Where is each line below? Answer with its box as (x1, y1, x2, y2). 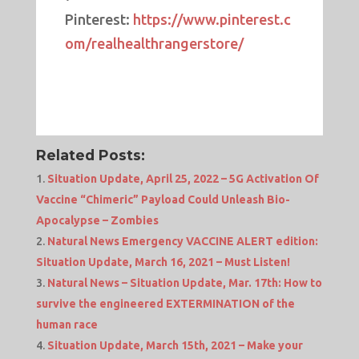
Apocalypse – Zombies (35, 214, 159, 228)
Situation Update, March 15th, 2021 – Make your (46, 339, 303, 353)
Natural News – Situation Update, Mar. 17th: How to (46, 276, 322, 290)
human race (35, 318, 98, 332)
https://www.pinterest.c (132, 11, 291, 28)
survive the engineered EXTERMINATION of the (35, 297, 295, 311)
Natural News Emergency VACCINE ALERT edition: (46, 235, 318, 248)
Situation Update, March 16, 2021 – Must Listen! (35, 256, 290, 269)
